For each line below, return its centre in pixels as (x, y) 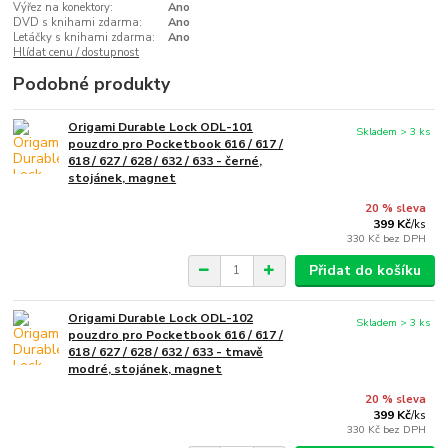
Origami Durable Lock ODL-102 (161, 317)
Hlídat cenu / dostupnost (76, 53)
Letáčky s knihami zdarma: (84, 38)
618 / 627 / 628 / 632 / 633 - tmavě (166, 351)
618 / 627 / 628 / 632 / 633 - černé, (165, 161)
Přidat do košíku (364, 270)
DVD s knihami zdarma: (78, 23)
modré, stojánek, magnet (145, 368)
